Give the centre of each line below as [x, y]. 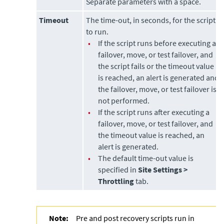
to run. [97, 31]
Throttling [116, 181]
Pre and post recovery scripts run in [135, 218]
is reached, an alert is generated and [159, 77]
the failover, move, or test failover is [157, 89]
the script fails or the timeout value [156, 66]
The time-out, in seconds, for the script [151, 20]
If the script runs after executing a [154, 112]
